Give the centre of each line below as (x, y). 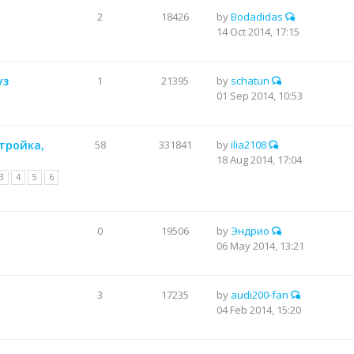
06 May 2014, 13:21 (260, 246)
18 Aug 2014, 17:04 (259, 160)
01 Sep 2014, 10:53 (260, 96)
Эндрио (250, 231)
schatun (250, 81)
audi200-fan (260, 295)
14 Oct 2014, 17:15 (258, 32)
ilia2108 (249, 145)
